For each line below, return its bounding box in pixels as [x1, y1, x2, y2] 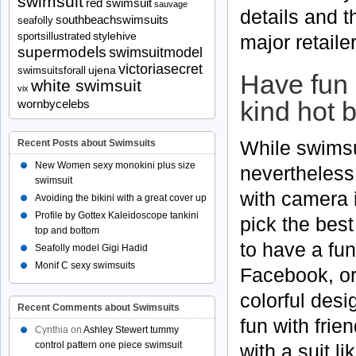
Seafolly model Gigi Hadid [35, 242, 148, 253]
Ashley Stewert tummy [83, 324, 179, 335]
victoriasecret [118, 61, 203, 77]
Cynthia [35, 324, 68, 335]
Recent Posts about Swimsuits [17, 137, 156, 149]
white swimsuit [31, 76, 141, 95]
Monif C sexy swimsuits [35, 260, 135, 271]
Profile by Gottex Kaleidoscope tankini [35, 210, 199, 221]
